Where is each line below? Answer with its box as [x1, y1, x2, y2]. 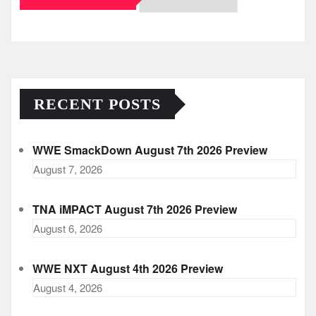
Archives [19, 32, 67, 49]
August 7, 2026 [33, 162, 102, 177]
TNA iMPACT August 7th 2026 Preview [32, 201, 237, 218]
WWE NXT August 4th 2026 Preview [32, 260, 223, 277]
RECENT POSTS [34, 95, 161, 114]
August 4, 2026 [33, 280, 102, 296]
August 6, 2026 [33, 221, 102, 236]
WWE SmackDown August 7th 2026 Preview [32, 142, 267, 159]
